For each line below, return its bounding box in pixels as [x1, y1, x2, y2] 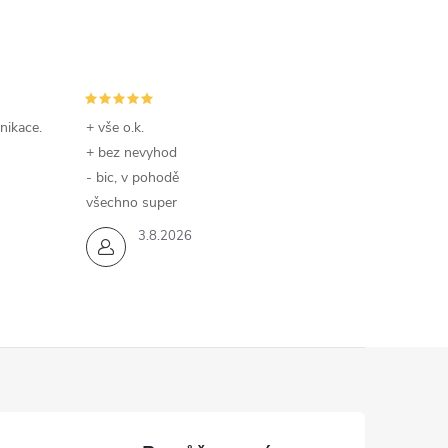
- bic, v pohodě [85, 168, 179, 188]
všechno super [85, 193, 177, 213]
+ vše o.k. [85, 118, 144, 138]
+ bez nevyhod [85, 143, 177, 163]
